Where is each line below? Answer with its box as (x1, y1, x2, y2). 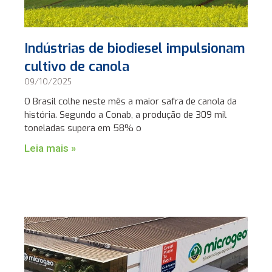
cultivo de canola (24, 57, 130, 75)
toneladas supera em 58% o (24, 121, 142, 134)
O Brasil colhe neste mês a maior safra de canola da (24, 95, 237, 107)
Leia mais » (24, 141, 76, 154)
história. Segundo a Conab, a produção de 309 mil (24, 108, 227, 121)
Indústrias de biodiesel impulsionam (24, 39, 246, 57)
